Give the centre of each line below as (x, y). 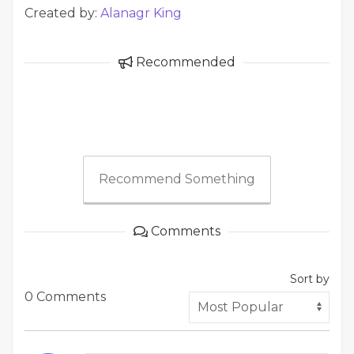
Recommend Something (177, 179)
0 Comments (65, 297)
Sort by (310, 279)
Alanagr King (141, 13)
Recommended (184, 62)
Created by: (62, 13)
